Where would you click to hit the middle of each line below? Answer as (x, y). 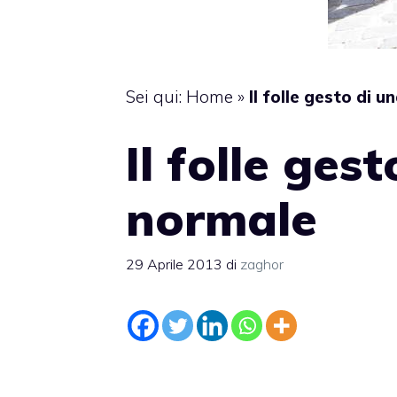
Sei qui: (156, 97)
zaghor (262, 264)
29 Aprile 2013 (174, 264)
